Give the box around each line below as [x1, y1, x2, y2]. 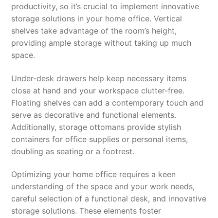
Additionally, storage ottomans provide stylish [11, 122, 181, 132]
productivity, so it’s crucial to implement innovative [11, 1, 199, 12]
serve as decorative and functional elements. [11, 109, 176, 120]
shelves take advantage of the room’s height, [11, 26, 177, 36]
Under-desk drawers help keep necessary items [11, 73, 186, 83]
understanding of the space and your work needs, [11, 182, 195, 192]
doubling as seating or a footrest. [11, 146, 134, 156]
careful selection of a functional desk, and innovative [11, 194, 206, 204]
